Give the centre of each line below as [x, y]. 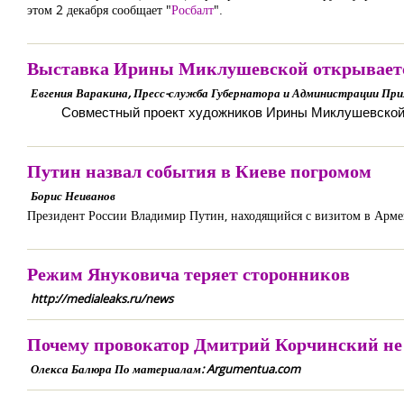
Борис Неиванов [73, 196]
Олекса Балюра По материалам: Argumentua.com [165, 369]
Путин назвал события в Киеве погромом [199, 171]
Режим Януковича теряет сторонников [188, 274]
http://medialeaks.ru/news [102, 298]
